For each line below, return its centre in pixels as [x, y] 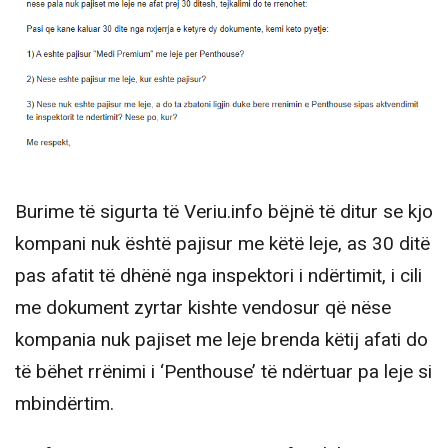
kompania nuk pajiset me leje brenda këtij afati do [221, 339]
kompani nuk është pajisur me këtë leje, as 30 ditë [222, 243]
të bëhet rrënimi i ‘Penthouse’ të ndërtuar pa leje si [223, 371]
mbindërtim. [64, 403]
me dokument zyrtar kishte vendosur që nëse [203, 307]
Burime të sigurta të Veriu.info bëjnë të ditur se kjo [224, 211]
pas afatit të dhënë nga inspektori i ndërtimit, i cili [218, 275]
